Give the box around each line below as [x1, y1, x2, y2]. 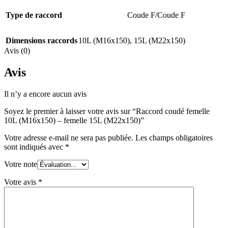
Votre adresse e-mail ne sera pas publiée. [4, 133, 133, 142]
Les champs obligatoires [135, 133, 213, 142]
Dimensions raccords [6, 36, 77, 45]
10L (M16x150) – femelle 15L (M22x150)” [4, 116, 144, 125]
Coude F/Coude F [127, 11, 185, 20]
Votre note [4, 159, 37, 168]
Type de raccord [6, 11, 62, 20]
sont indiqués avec [4, 142, 65, 151]
